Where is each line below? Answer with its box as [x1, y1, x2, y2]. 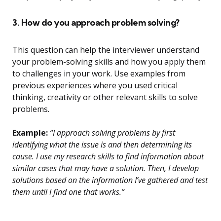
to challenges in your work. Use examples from [12, 68, 185, 79]
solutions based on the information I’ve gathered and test [12, 175, 208, 186]
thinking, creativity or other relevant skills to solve [12, 92, 198, 103]
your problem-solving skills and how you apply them [12, 56, 206, 68]
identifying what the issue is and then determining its [12, 139, 192, 150]
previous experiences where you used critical [12, 80, 178, 91]
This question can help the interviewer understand [12, 44, 199, 56]
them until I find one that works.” [12, 186, 124, 198]
